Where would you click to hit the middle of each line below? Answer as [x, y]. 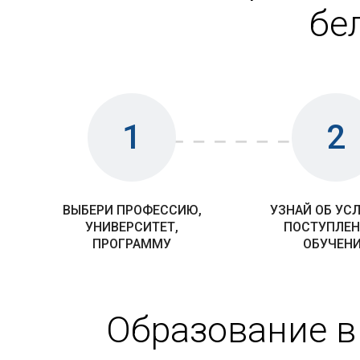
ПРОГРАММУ [132, 244]
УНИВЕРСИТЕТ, [132, 227]
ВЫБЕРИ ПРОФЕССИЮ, [132, 210]
